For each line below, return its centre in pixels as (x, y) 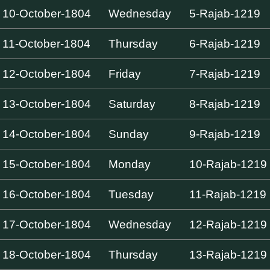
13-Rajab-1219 (228, 254)
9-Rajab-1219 (225, 134)
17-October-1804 (47, 224)
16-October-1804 (47, 194)
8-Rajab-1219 (225, 104)
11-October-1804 (47, 43)
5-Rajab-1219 (225, 13)
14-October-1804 (47, 134)
